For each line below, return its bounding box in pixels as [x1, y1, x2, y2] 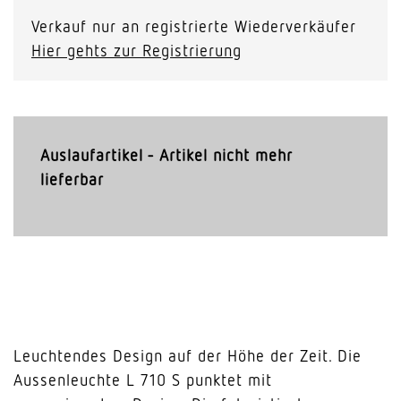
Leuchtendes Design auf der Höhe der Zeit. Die [13, 346, 362, 365]
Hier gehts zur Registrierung [31, 40, 242, 60]
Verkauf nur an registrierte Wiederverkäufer [31, 16, 356, 36]
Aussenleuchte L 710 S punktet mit [13, 370, 272, 389]
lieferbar [40, 169, 104, 189]
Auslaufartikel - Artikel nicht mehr [40, 145, 293, 165]
